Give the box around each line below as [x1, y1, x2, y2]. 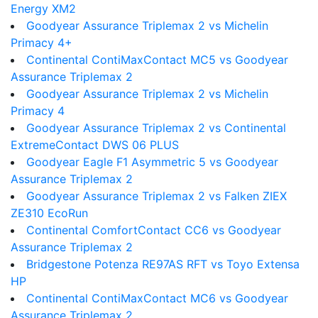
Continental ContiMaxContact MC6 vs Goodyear [26, 291, 288, 305]
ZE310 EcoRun [11, 206, 88, 220]
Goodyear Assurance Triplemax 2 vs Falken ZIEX [26, 189, 287, 203]
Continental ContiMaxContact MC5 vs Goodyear [26, 53, 288, 67]
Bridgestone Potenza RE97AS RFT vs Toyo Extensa [26, 257, 300, 271]
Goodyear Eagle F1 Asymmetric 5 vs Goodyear [26, 155, 278, 169]
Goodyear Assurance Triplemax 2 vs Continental [26, 121, 286, 135]
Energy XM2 [11, 1, 76, 16]
